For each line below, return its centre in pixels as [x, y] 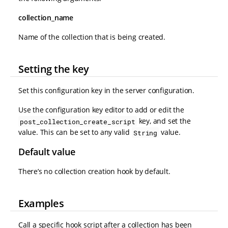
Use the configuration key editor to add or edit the [101, 110]
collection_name [46, 18]
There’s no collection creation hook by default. [94, 172]
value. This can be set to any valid [75, 132]
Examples [41, 203]
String [145, 133]
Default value [47, 152]
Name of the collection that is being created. [92, 37]
